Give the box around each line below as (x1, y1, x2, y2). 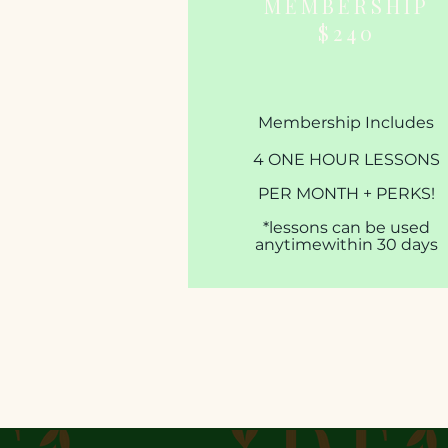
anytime (254, 235, 322, 254)
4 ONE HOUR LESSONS (252, 150, 440, 169)
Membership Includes (258, 113, 434, 132)
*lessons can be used (262, 218, 430, 237)
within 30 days (321, 235, 438, 254)
